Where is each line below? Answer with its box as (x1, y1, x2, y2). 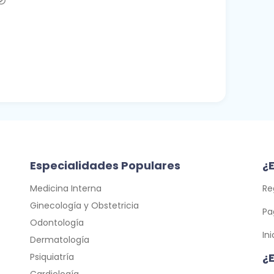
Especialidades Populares (30, 157, 180, 173)
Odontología (30, 216, 84, 229)
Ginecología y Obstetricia (30, 199, 139, 212)
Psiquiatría (30, 250, 74, 263)
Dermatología (30, 233, 89, 246)
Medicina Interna (30, 182, 102, 194)
